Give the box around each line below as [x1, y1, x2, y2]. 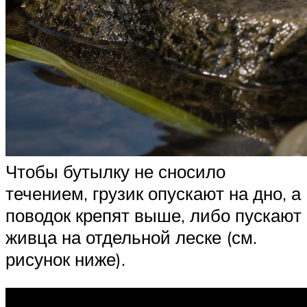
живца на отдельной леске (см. [5, 226, 257, 249]
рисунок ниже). [5, 248, 125, 271]
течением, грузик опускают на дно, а [5, 182, 301, 205]
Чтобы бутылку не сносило [5, 160, 225, 183]
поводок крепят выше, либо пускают [5, 204, 302, 227]
